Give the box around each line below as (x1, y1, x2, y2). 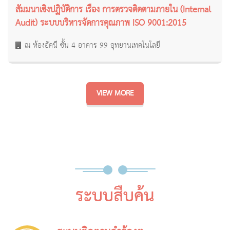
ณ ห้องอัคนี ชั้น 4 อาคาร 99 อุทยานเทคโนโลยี (25, 39, 160, 53)
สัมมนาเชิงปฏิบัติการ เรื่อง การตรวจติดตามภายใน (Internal (15, 2, 211, 18)
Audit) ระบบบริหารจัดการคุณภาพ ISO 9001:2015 (15, 15, 186, 32)
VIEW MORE (97, 86, 133, 101)
